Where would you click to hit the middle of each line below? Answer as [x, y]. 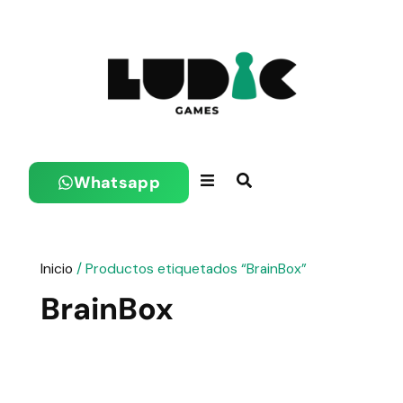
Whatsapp [117, 183]
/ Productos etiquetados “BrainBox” [189, 269]
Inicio [56, 269]
